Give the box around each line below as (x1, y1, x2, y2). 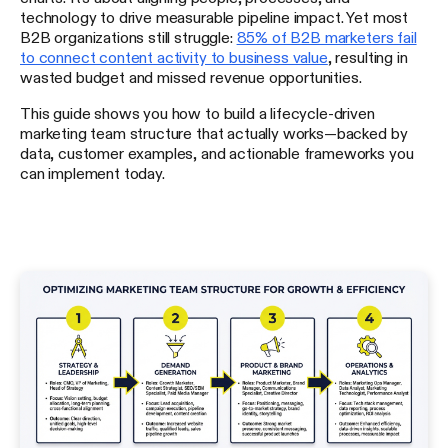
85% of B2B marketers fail (236, 29, 417, 46)
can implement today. (20, 165, 165, 182)
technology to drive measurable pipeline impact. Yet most (20, 9, 409, 26)
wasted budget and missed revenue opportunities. (20, 69, 362, 86)
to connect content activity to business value (20, 49, 328, 66)
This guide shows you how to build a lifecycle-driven (20, 105, 375, 122)
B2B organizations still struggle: (20, 29, 237, 46)
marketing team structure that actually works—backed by (20, 125, 408, 142)
